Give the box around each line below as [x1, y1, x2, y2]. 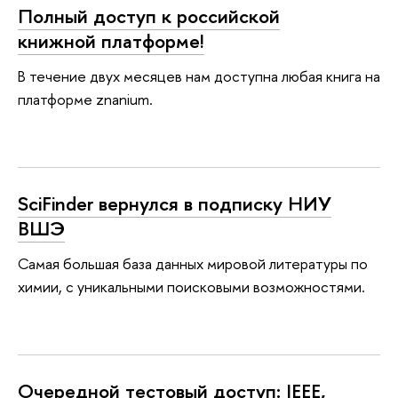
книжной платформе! [18, 27, 204, 54]
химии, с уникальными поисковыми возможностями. [18, 276, 365, 298]
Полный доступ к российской [18, 2, 280, 29]
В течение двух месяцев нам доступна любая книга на [18, 66, 380, 87]
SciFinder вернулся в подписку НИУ [18, 189, 331, 217]
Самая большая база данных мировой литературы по [18, 253, 368, 275]
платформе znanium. [18, 89, 153, 110]
